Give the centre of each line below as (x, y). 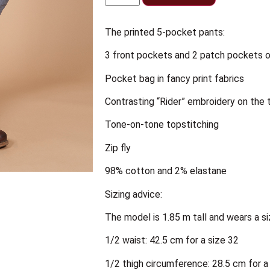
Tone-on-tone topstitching (162, 125)
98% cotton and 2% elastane (166, 171)
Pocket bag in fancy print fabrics (174, 78)
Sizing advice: (133, 194)
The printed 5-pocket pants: (165, 32)
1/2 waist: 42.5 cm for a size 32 (172, 240)
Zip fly (118, 148)
